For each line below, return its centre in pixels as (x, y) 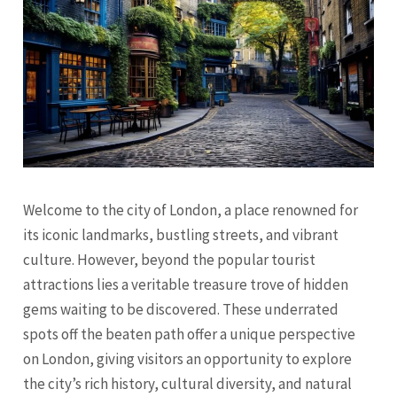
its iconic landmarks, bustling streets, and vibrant (181, 234)
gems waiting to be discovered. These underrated (181, 309)
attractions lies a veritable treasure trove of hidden (186, 284)
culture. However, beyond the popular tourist (170, 259)
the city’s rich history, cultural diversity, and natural (188, 383)
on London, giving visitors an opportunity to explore (188, 358)
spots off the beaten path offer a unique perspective (190, 334)
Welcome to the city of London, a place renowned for (191, 210)
